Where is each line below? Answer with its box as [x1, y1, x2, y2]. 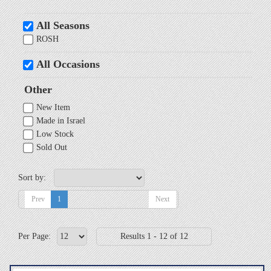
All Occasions [36, 57, 100, 70]
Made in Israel [36, 116, 85, 125]
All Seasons [36, 19, 90, 31]
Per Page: [18, 231, 51, 241]
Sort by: [18, 172, 46, 182]
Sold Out [36, 142, 67, 152]
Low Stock [36, 129, 74, 139]
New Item [36, 102, 70, 112]
